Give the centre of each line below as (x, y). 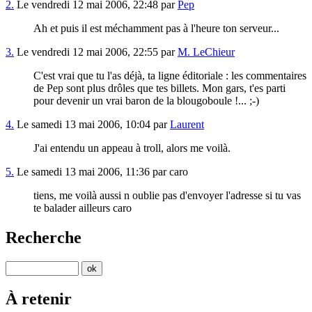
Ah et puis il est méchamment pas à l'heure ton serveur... (156, 29)
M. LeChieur (206, 52)
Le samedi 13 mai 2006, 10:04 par (92, 125)
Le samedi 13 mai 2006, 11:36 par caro (101, 172)
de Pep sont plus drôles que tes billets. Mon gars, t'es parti (159, 88)
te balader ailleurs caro (83, 208)
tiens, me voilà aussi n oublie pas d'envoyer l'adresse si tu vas (167, 196)
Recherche (44, 238)
